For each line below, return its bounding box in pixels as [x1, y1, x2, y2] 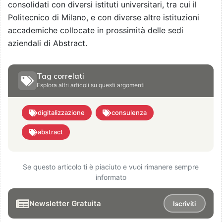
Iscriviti [173, 199, 196, 208]
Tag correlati [37, 71, 84, 81]
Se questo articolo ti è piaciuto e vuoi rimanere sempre [23, 163, 199, 171]
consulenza [111, 109, 147, 117]
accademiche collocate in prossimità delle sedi [8, 25, 183, 36]
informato [95, 173, 126, 182]
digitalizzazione [38, 109, 85, 117]
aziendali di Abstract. [8, 38, 87, 49]
